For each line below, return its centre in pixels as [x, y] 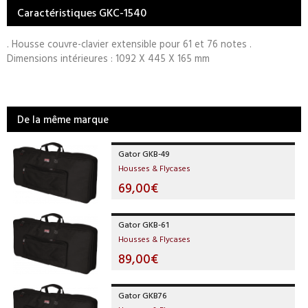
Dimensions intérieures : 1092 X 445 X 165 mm [108, 58]
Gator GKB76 [143, 295]
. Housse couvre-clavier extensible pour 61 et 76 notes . [129, 44]
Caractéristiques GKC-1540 [82, 13]
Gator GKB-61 [144, 224]
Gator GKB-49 [144, 154]
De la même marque [63, 120]
